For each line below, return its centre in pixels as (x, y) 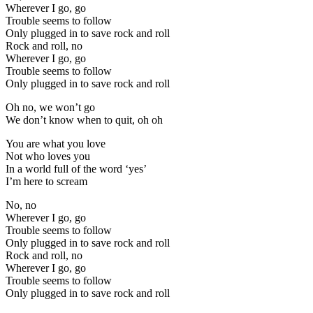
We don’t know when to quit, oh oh (84, 119)
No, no (21, 205)
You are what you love (56, 143)
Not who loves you (48, 156)
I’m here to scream (46, 181)
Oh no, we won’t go (50, 107)
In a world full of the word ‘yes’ (76, 168)
